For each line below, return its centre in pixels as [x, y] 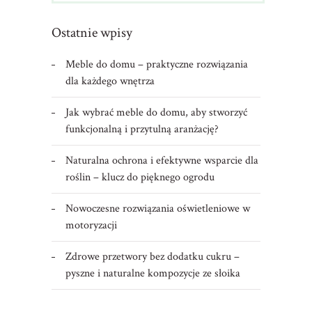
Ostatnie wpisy [92, 32]
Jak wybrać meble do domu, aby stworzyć [156, 112]
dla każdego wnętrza [110, 81]
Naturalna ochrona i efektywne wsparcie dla [162, 160]
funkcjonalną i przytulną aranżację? [142, 129]
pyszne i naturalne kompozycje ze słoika [153, 273]
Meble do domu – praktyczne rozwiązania [156, 64]
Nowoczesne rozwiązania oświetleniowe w [157, 208]
